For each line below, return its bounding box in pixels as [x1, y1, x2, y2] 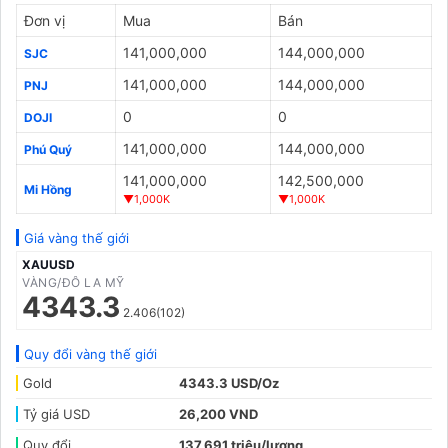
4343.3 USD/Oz [179, 375, 279, 391]
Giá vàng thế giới [24, 230, 129, 246]
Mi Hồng [24, 182, 72, 197]
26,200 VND [179, 406, 258, 422]
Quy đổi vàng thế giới [24, 346, 157, 362]
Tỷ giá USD [23, 406, 90, 422]
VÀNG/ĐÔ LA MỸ [22, 275, 125, 290]
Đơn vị [24, 12, 65, 29]
